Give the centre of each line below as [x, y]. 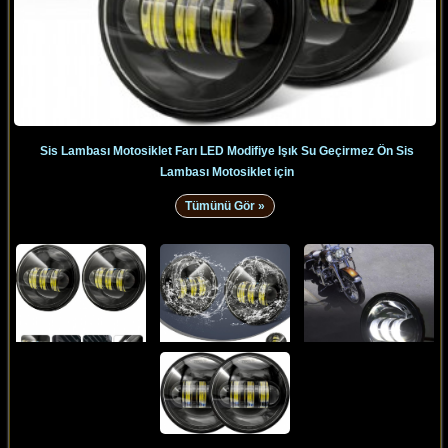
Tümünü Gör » [224, 205]
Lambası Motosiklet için [227, 171]
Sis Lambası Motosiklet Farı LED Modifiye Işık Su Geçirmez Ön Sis [227, 150]
